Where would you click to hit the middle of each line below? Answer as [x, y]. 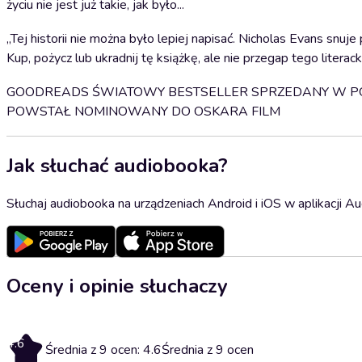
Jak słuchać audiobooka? [117, 165]
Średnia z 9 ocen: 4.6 [103, 349]
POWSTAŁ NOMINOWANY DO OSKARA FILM [143, 112]
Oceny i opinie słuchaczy [117, 286]
